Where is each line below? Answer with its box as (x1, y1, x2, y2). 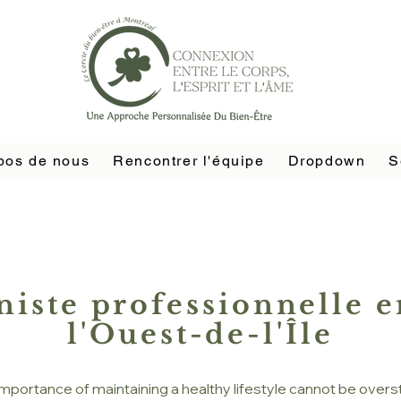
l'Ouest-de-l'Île (67, 318, 334, 351)
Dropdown (287, 151, 366, 169)
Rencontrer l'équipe (113, 151, 265, 169)
